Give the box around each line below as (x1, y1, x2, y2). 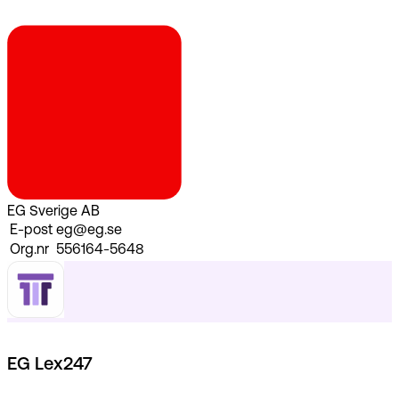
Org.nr (10, 242, 49, 257)
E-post (10, 223, 53, 238)
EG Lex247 (7, 356, 93, 375)
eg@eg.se (56, 223, 122, 238)
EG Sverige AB (7, 204, 100, 219)
